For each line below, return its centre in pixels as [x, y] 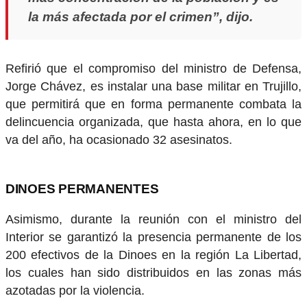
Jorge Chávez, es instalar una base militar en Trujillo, [153, 87]
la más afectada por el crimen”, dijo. [140, 17]
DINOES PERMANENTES [82, 189]
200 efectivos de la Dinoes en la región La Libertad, [153, 255]
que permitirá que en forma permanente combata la [153, 105]
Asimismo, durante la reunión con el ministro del [153, 219]
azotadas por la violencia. [75, 290]
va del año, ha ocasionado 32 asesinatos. [119, 140]
